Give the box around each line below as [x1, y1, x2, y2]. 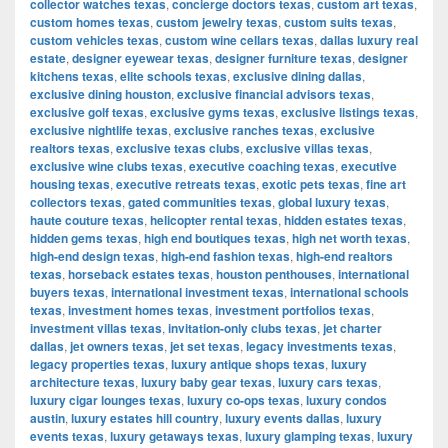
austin [30, 409, 65, 427]
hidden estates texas [284, 211, 403, 229]
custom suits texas [284, 13, 393, 31]
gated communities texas [128, 193, 272, 211]
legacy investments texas [246, 337, 393, 355]
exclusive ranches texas [174, 121, 314, 139]
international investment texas [111, 283, 284, 301]
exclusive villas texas [246, 139, 369, 157]
